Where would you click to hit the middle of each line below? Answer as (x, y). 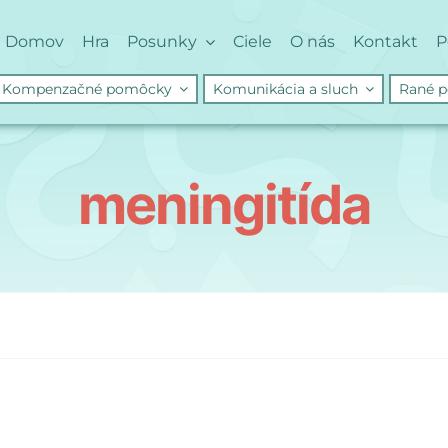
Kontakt (385, 41)
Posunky (162, 41)
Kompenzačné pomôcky (87, 89)
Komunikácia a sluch (285, 89)
